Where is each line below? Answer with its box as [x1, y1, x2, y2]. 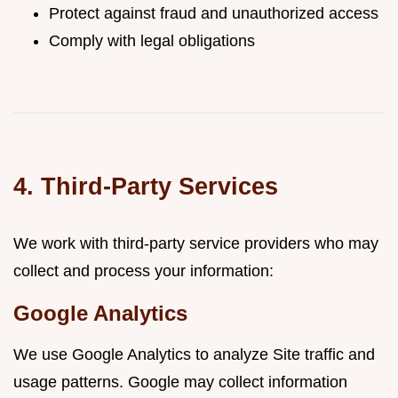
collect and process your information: [13, 262, 274, 280]
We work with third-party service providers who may [13, 235, 378, 252]
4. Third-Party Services [13, 172, 278, 200]
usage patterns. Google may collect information [13, 373, 347, 391]
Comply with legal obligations [49, 32, 255, 50]
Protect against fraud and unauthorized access [49, 4, 378, 22]
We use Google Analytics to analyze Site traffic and [13, 346, 375, 363]
